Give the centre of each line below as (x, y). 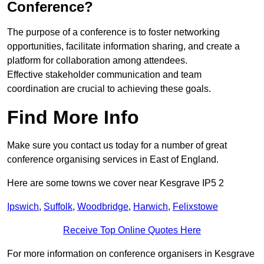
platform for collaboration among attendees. (97, 61)
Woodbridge (103, 207)
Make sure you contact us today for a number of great (117, 146)
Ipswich (23, 207)
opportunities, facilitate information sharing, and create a (123, 47)
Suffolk (58, 207)
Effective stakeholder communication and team (104, 75)
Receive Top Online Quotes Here (132, 230)
